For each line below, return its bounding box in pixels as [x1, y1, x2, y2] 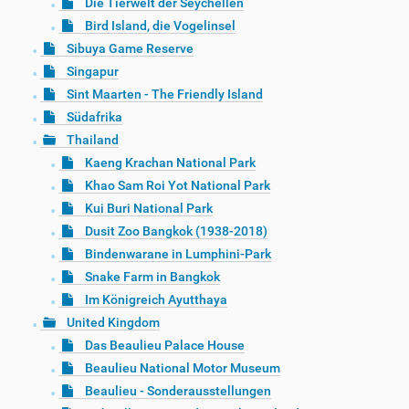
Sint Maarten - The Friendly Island [67, 87, 263, 102]
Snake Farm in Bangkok [85, 269, 220, 285]
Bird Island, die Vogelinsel [85, 18, 236, 34]
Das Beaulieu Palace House [85, 338, 245, 353]
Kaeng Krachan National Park [85, 155, 256, 171]
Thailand [67, 132, 119, 148]
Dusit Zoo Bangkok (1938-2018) [85, 224, 267, 239]
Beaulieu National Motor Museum [85, 361, 280, 376]
